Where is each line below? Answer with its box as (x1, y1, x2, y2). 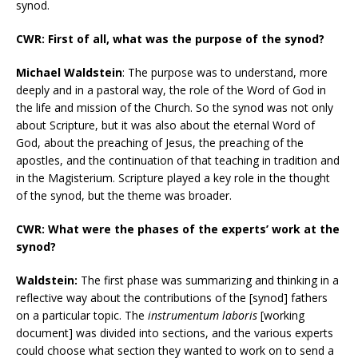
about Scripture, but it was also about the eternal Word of (16, 117, 315, 133)
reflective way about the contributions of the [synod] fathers (16, 289, 328, 305)
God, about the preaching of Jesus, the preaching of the (16, 134, 304, 150)
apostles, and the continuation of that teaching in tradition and (16, 152, 340, 168)
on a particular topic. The (16, 307, 148, 323)
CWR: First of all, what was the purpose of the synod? (16, 30, 324, 46)
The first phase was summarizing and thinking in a (78, 272, 339, 288)
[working (257, 307, 304, 323)
